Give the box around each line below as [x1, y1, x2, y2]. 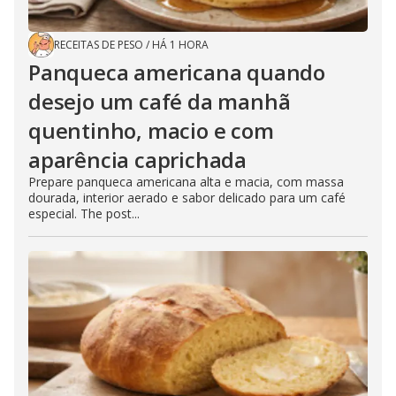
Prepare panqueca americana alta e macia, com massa [28, 173, 344, 191]
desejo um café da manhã [28, 87, 291, 117]
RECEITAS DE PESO [54, 37, 143, 53]
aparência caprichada [28, 145, 247, 175]
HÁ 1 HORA [152, 37, 209, 53]
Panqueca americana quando [28, 57, 325, 88]
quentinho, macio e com [28, 116, 274, 146]
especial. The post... [28, 205, 140, 223]
